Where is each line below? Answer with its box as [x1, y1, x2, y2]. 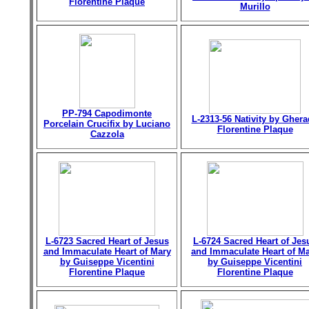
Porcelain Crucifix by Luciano [43, 119, 170, 129]
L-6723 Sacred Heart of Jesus [45, 236, 169, 246]
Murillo [239, 1, 270, 12]
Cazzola [90, 129, 124, 139]
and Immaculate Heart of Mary [43, 246, 171, 257]
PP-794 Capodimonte [62, 108, 152, 119]
